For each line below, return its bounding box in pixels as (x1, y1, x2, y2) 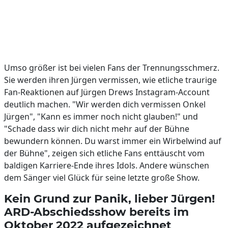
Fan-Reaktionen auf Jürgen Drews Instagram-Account (4, 87, 210, 98)
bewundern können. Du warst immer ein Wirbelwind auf (4, 135, 221, 147)
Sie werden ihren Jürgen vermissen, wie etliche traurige (4, 74, 217, 85)
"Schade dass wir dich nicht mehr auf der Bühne (4, 123, 189, 134)
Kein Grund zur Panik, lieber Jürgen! (4, 192, 215, 205)
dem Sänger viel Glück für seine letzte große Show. (4, 172, 199, 183)
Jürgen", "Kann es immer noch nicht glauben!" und (4, 111, 198, 122)
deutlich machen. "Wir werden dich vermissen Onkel (4, 99, 206, 110)
